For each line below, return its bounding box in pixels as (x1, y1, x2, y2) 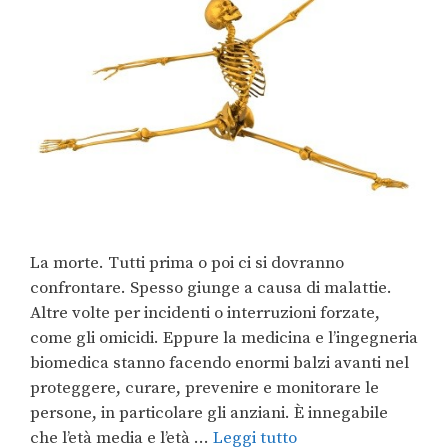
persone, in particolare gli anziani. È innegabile (30, 401, 388, 424)
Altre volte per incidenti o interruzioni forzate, (30, 301, 380, 324)
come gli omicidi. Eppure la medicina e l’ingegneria (30, 326, 418, 349)
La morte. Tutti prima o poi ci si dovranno (30, 251, 344, 274)
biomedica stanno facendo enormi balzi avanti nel (30, 351, 409, 374)
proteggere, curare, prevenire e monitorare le (30, 376, 379, 399)
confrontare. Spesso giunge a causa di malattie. (30, 276, 392, 299)
